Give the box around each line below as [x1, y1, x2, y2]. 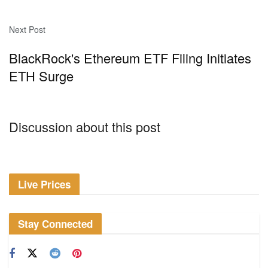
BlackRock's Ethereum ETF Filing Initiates [9, 48, 251, 67]
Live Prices [18, 176, 71, 191]
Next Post [9, 23, 45, 36]
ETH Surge [9, 66, 74, 85]
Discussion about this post [9, 117, 160, 136]
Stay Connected [18, 216, 93, 231]
